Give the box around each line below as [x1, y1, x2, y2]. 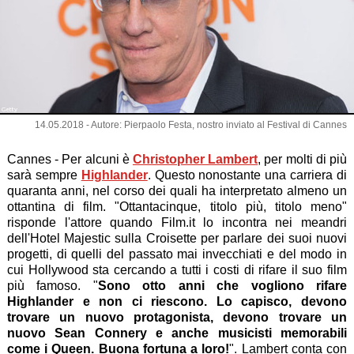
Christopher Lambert [133, 152, 258, 166]
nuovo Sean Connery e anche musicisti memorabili [6, 326, 348, 340]
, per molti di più [258, 152, 348, 166]
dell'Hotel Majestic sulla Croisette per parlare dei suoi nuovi [6, 231, 348, 245]
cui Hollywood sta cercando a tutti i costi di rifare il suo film [6, 262, 348, 277]
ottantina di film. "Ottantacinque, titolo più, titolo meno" [6, 199, 348, 213]
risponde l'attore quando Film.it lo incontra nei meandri [6, 215, 348, 229]
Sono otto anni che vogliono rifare [97, 278, 348, 292]
